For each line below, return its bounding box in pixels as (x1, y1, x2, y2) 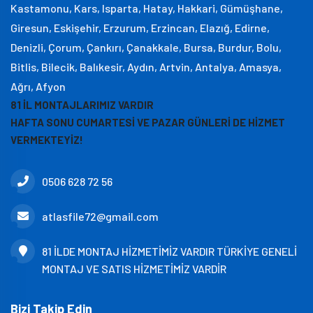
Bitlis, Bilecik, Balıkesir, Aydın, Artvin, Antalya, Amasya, (10, 60, 282, 73)
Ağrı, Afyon (10, 80, 66, 93)
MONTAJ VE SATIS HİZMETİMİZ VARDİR (42, 262, 226, 275)
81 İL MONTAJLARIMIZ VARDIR (10, 99, 154, 111)
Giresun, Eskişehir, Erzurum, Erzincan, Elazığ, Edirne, (10, 21, 270, 34)
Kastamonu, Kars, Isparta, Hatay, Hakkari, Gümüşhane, (10, 1, 283, 15)
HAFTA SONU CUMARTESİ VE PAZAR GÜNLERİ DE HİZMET (10, 116, 285, 129)
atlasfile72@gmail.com (42, 210, 159, 223)
